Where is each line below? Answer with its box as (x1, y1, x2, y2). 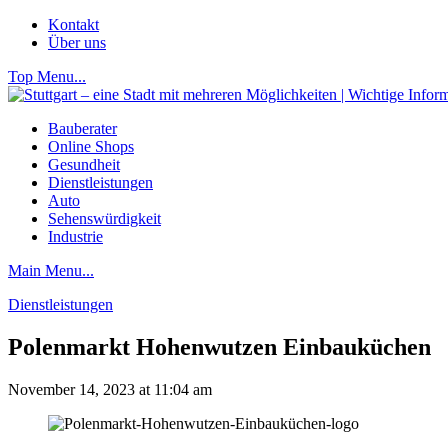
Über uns (48, 34, 106, 51)
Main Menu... (8, 262, 94, 279)
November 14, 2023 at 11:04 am (8, 380, 212, 398)
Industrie (48, 228, 103, 245)
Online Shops (48, 138, 134, 155)
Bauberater (48, 120, 117, 137)
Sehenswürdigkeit (48, 210, 161, 227)
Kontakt (48, 16, 99, 33)
